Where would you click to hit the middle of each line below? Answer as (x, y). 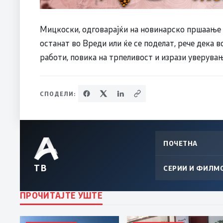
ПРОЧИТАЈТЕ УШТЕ (61, 195)
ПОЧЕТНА (180, 143)
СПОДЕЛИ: (58, 93)
